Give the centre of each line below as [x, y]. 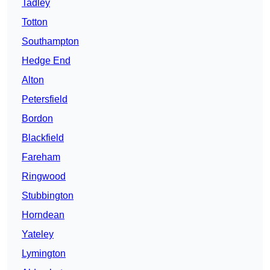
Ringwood [44, 177]
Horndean [43, 215]
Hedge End [46, 61]
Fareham [41, 157]
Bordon [37, 119]
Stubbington [48, 196]
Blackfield [43, 138]
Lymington [44, 254]
